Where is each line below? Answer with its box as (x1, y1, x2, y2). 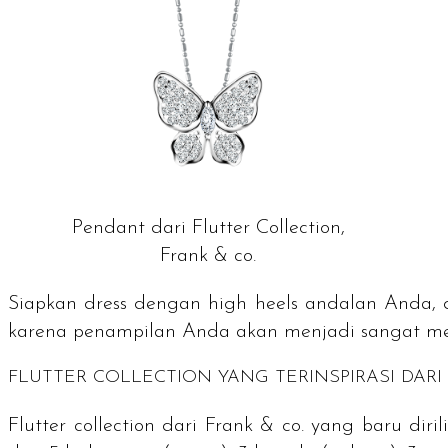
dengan (134, 294, 202, 315)
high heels (201, 294, 298, 315)
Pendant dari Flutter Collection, (71, 218, 345, 239)
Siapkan (8, 294, 85, 315)
